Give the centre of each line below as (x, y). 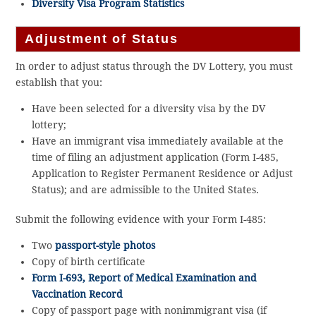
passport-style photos (105, 246)
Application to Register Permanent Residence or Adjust (162, 173)
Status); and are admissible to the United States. (145, 189)
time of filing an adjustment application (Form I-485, (155, 157)
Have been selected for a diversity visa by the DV (148, 108)
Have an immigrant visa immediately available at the (157, 141)
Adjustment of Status (102, 38)
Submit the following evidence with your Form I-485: (141, 220)
